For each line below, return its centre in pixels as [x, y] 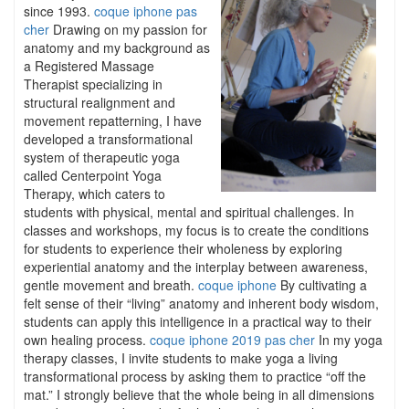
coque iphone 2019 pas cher [232, 340]
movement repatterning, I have [113, 121]
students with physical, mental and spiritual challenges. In [189, 212]
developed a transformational [108, 139]
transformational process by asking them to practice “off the [195, 376]
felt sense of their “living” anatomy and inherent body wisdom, [201, 303]
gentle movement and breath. [111, 285]
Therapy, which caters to [94, 194]
